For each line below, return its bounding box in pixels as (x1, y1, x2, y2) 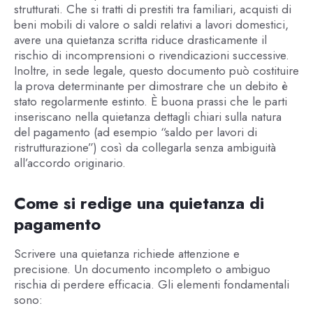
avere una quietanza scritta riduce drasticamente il (13, 31, 267, 49)
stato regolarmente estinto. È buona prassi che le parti (13, 93, 287, 110)
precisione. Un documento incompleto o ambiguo (13, 261, 270, 278)
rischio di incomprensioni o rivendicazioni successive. (13, 47, 289, 64)
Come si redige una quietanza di (13, 191, 264, 216)
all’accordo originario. (13, 154, 126, 172)
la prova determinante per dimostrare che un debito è (13, 78, 288, 95)
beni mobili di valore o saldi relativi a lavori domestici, (13, 16, 289, 34)
